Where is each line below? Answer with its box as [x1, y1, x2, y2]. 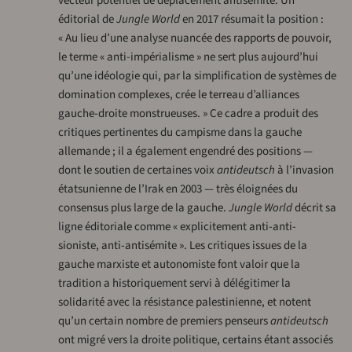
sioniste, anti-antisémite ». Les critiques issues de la [57, 237, 307, 255]
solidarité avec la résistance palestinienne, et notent [57, 294, 311, 311]
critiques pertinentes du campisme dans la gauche [57, 124, 302, 141]
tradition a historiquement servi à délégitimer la [57, 275, 291, 292]
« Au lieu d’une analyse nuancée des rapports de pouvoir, [57, 30, 332, 47]
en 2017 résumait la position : [179, 11, 324, 28]
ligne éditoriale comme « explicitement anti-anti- [57, 218, 296, 236]
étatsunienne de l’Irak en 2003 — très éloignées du [57, 181, 298, 198]
